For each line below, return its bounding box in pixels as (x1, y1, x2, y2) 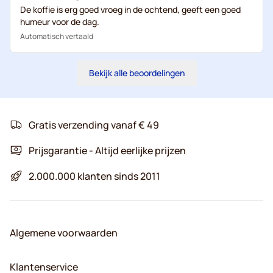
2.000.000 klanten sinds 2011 (29, 169, 160, 183)
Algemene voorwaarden (10, 225, 118, 239)
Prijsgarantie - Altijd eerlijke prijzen (29, 143, 186, 157)
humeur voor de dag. (20, 15, 99, 27)
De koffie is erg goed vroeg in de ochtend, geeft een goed (20, 3, 241, 15)
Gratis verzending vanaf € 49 (29, 118, 159, 132)
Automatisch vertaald (20, 30, 93, 41)
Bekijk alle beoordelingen (88, 66, 185, 79)
